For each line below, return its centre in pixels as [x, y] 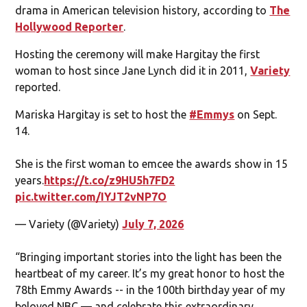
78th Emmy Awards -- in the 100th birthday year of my [150, 290]
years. [30, 180]
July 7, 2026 [153, 224]
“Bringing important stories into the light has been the [149, 257]
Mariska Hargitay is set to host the [102, 114]
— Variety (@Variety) [69, 224]
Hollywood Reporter [70, 26]
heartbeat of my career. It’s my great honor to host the [150, 273]
